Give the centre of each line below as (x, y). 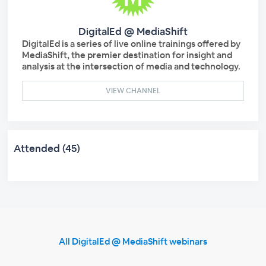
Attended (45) (47, 148)
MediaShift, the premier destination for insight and (127, 55)
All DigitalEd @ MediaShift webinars (133, 241)
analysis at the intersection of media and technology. (132, 66)
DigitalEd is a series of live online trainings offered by (132, 43)
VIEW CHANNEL (133, 91)
